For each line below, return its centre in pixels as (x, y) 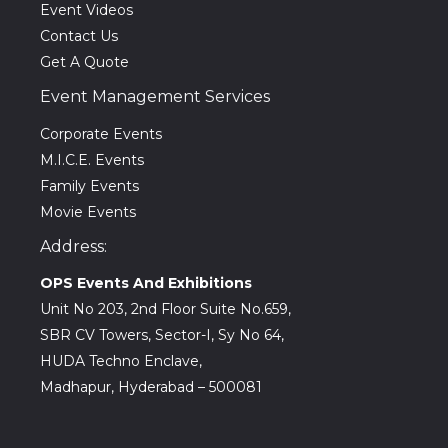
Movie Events (88, 211)
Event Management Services (155, 97)
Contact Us (79, 36)
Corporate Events (101, 133)
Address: (73, 246)
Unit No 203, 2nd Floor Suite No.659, (165, 308)
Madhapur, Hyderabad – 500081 (151, 386)
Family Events (89, 185)
